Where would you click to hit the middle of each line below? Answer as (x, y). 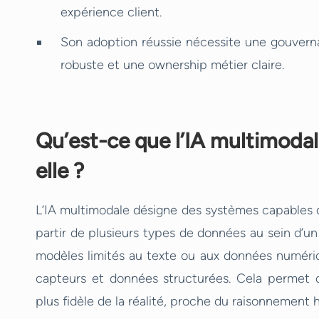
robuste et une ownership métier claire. (172, 65)
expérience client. (111, 12)
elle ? (60, 171)
